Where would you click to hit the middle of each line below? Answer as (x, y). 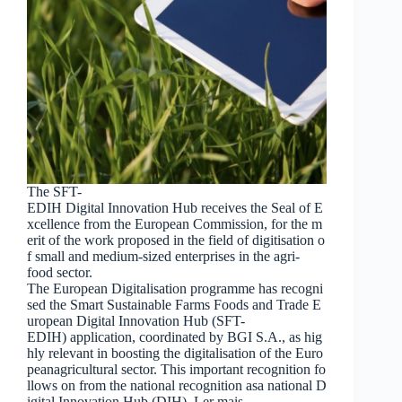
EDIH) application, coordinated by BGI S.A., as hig (175, 337)
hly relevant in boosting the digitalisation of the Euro (175, 354)
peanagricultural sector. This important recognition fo (176, 370)
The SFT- (54, 192)
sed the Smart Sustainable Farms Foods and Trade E (174, 305)
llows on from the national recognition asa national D (177, 386)
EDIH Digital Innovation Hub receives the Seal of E (175, 208)
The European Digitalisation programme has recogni (175, 289)
